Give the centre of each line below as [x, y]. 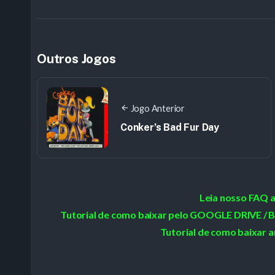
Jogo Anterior [158, 108]
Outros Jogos [76, 58]
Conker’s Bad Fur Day [170, 128]
